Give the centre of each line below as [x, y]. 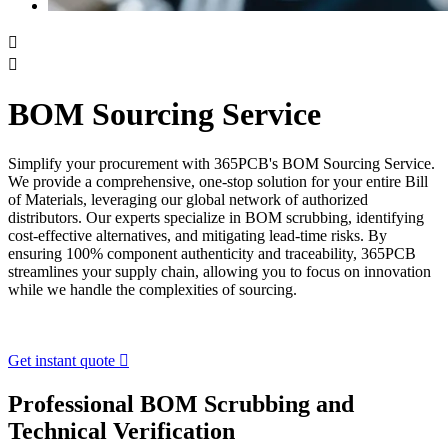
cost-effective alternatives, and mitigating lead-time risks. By [197, 235]
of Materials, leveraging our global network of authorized [188, 199]
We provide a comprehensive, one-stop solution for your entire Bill [218, 181]
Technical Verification [121, 430]
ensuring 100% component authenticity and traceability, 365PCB [212, 253]
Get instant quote [63, 360]
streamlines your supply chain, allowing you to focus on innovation [219, 271]
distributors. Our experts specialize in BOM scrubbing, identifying [216, 217]
